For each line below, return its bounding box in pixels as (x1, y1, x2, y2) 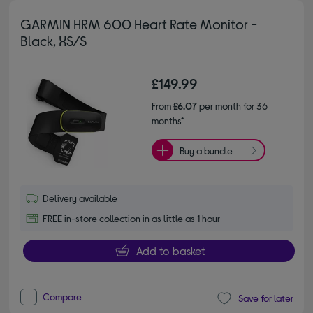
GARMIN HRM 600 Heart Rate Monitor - (20, 15, 258, 33)
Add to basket (136, 244, 205, 258)
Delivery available (43, 192, 118, 205)
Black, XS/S (20, 32, 87, 50)
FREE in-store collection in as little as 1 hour (43, 212, 221, 225)
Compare (43, 290, 82, 303)
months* (152, 115, 184, 127)
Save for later (238, 292, 293, 305)
